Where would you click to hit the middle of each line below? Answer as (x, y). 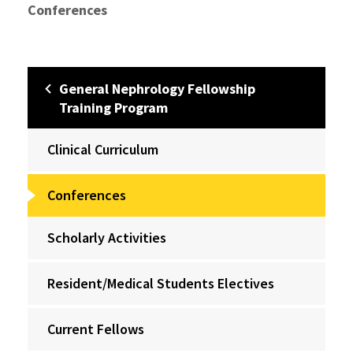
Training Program (113, 108)
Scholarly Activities (107, 238)
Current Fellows (96, 329)
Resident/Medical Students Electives (161, 283)
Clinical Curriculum (103, 149)
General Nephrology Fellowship (157, 89)
